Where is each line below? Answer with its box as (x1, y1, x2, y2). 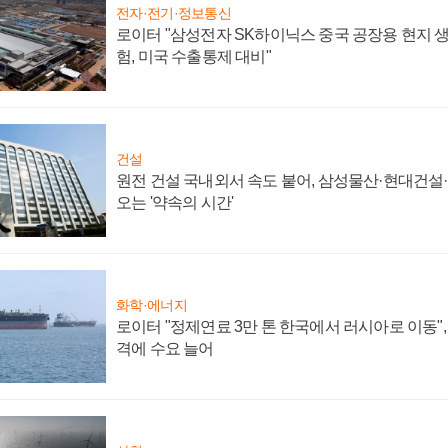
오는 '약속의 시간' (116, 193, 234, 211)
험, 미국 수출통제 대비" (116, 47, 271, 65)
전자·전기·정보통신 (116, 4, 231, 21)
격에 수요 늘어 (116, 339, 214, 357)
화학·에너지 (116, 296, 187, 313)
